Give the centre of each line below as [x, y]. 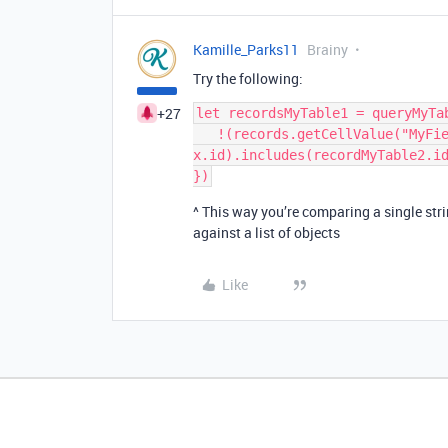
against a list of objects [266, 232]
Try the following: [248, 78]
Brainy [327, 49]
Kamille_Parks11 [246, 49]
